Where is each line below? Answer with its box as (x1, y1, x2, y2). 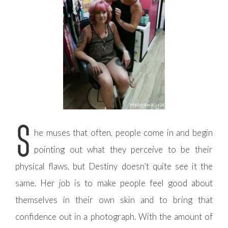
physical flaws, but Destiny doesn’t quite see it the (15, 161, 213, 172)
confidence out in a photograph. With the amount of (15, 211, 213, 222)
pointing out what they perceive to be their (34, 144, 213, 155)
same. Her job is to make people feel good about (15, 178, 213, 189)
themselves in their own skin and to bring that (15, 194, 213, 206)
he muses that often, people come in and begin (34, 127, 213, 138)
